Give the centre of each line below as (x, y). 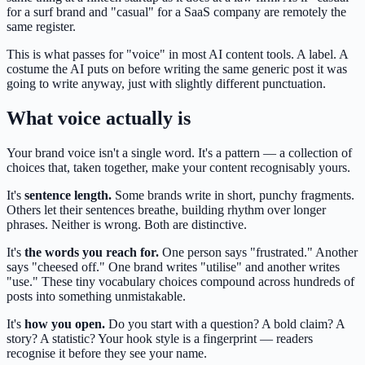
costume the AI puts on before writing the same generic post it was (177, 68)
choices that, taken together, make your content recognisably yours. (178, 167)
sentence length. (68, 195)
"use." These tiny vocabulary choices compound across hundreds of (180, 281)
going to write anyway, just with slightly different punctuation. (166, 83)
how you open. (65, 323)
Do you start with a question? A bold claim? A (225, 323)
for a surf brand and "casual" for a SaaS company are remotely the (176, 11)
